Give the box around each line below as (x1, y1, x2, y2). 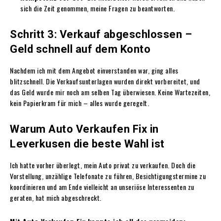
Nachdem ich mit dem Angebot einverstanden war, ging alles (10, 65, 179, 75)
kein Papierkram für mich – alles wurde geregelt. (10, 97, 149, 108)
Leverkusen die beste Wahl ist (10, 137, 165, 150)
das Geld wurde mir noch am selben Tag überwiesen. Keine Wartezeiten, (10, 86, 210, 97)
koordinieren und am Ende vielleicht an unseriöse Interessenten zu (10, 181, 194, 192)
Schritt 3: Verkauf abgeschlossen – (10, 28, 192, 40)
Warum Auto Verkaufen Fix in (10, 122, 159, 135)
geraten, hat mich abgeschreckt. (10, 192, 102, 203)
